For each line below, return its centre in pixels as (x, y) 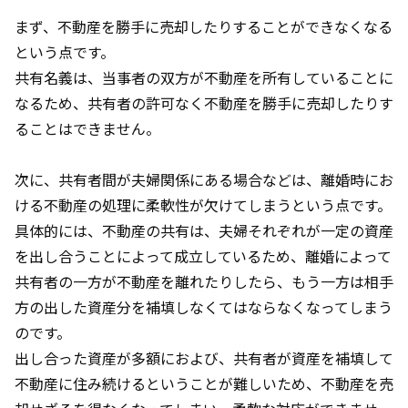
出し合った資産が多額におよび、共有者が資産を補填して (204, 357)
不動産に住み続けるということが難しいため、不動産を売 (204, 383)
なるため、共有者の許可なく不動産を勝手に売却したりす (204, 102)
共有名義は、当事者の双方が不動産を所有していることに (204, 77)
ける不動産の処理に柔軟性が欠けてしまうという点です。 (203, 204)
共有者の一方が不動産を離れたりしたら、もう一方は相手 (204, 281)
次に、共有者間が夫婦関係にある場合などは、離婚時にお (204, 179)
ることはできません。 (87, 128)
